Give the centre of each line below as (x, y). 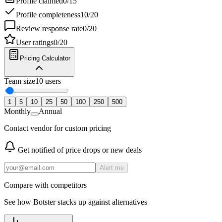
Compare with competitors (45, 185)
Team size (20, 81)
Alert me (112, 168)
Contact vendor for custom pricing (57, 128)
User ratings (35, 42)
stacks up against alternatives (101, 202)
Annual (50, 111)
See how (19, 202)
